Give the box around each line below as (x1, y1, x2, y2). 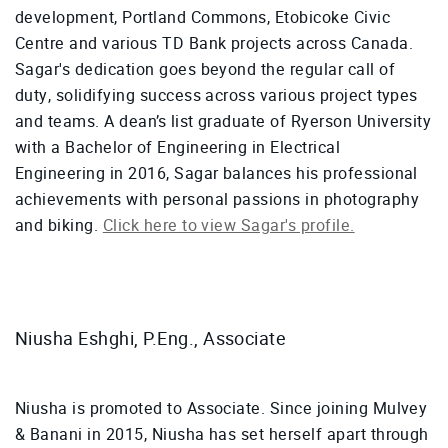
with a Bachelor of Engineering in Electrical (15, 136, 341, 160)
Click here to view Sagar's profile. (102, 214, 355, 238)
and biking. (15, 214, 103, 238)
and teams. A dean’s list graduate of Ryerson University (15, 110, 432, 134)
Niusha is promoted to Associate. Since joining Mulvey (15, 397, 428, 421)
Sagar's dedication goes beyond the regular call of (15, 58, 396, 82)
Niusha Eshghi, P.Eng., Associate (15, 326, 287, 352)
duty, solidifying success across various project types (15, 84, 418, 108)
